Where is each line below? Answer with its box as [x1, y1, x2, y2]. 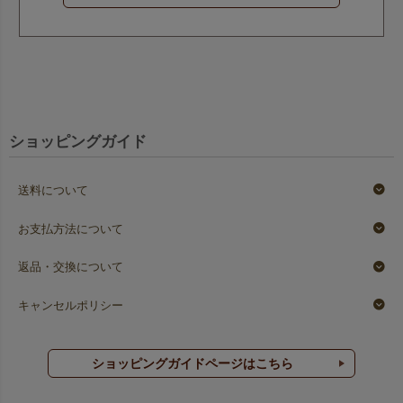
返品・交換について [18, 261, 123, 274]
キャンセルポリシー [18, 299, 123, 312]
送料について [18, 184, 88, 197]
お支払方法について [18, 222, 123, 236]
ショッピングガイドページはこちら [92, 355, 294, 371]
